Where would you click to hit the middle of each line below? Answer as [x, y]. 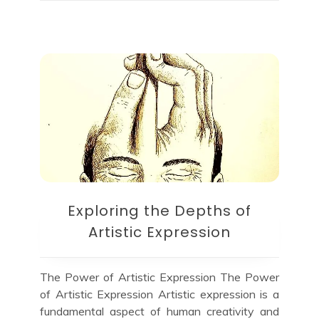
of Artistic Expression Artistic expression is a [159, 294]
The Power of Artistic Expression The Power [159, 277]
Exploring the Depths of [159, 211]
